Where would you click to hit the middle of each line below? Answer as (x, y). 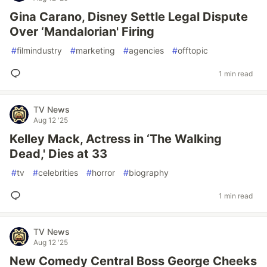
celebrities (58, 173)
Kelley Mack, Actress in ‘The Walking (116, 139)
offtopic (193, 50)
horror (103, 173)
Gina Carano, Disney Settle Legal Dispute (129, 17)
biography (149, 173)
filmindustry (39, 50)
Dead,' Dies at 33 (58, 154)
